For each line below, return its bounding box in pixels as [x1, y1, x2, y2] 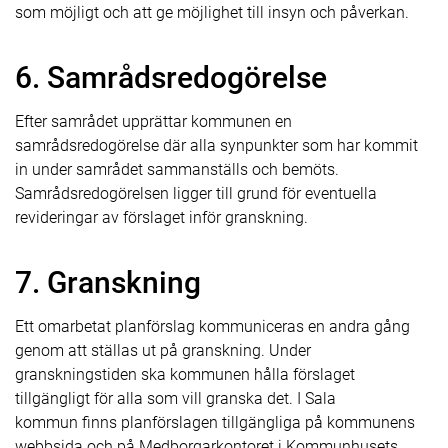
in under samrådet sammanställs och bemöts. [15, 160, 339, 179]
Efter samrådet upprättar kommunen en [15, 112, 292, 131]
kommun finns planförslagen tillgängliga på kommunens [15, 413, 415, 432]
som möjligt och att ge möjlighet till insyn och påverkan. [15, 3, 409, 22]
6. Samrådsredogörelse [15, 60, 327, 95]
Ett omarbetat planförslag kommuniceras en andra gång [15, 317, 410, 336]
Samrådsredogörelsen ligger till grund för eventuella [15, 184, 377, 203]
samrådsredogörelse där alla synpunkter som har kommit [15, 136, 418, 155]
